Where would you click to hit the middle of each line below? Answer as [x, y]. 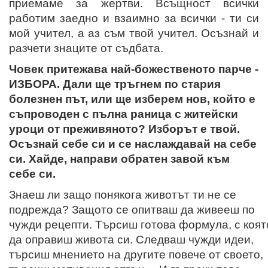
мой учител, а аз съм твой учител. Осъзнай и [134, 33]
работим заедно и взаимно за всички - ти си [134, 18]
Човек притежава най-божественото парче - [134, 69]
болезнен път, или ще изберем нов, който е [132, 99]
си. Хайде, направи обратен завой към [119, 159]
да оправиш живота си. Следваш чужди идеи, [131, 239]
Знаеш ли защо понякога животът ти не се [123, 194]
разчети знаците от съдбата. [86, 48]
